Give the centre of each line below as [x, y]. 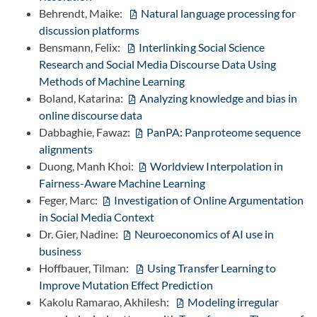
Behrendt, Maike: [83, 13]
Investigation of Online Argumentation [209, 200]
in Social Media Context [97, 217]
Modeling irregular [233, 301]
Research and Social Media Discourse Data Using [157, 64]
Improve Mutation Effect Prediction [126, 284]
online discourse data [91, 115]
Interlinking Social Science [202, 47]
